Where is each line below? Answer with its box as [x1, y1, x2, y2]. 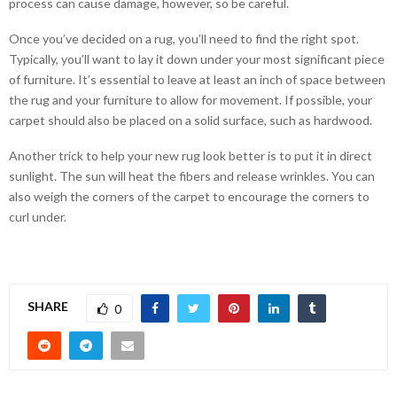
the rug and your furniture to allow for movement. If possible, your [9, 91, 372, 107]
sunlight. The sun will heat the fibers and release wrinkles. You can [9, 167, 375, 183]
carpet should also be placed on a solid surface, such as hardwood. [9, 112, 372, 128]
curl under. [9, 208, 66, 224]
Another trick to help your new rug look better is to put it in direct [9, 147, 372, 163]
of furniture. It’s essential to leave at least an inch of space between [9, 71, 385, 87]
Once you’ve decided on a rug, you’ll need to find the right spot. [9, 30, 359, 46]
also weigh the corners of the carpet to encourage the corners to [9, 188, 370, 204]
